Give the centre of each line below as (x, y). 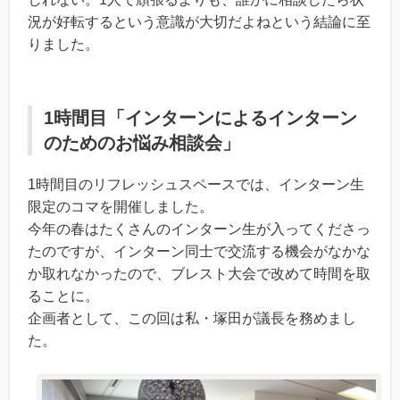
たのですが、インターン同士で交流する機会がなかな (199, 251)
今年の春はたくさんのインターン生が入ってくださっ (199, 229)
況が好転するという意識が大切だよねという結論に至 (199, 21)
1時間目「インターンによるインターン (200, 117)
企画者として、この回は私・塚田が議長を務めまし (192, 318)
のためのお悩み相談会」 (142, 142)
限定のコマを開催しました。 (121, 206)
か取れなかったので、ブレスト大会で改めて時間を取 (199, 273)
